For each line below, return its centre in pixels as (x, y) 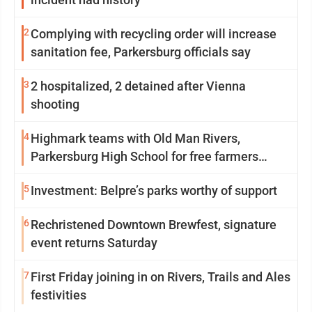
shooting (55, 104)
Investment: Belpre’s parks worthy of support (154, 190)
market (50, 174)
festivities (58, 295)
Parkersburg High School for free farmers (145, 156)
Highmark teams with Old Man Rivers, (135, 138)
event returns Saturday (94, 242)
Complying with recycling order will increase (154, 33)
